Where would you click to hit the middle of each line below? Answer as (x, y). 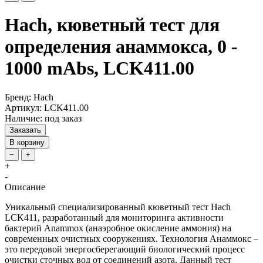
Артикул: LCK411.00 (47, 107)
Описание (25, 187)
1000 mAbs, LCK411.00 (100, 68)
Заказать (25, 130)
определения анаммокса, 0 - (121, 47)
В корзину (27, 142)
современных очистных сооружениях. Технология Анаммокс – (131, 238)
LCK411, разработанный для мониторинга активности (114, 217)
